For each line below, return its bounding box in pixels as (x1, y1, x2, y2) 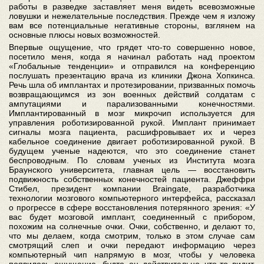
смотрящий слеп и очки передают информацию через (9, 240, 255, 250)
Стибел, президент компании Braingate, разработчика (9, 183, 255, 193)
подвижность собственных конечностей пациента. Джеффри (9, 174, 255, 184)
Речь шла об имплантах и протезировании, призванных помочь (9, 80, 255, 90)
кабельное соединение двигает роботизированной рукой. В (9, 136, 255, 146)
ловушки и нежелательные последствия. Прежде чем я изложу (9, 11, 255, 21)
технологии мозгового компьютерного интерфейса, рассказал (9, 193, 255, 203)
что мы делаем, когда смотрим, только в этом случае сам (9, 230, 255, 240)
